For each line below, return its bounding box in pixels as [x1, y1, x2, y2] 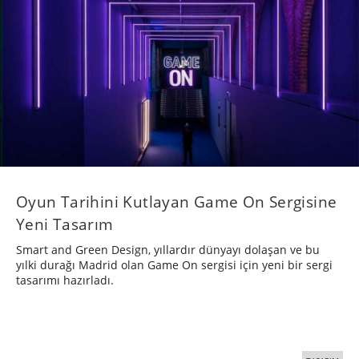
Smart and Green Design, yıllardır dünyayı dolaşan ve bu [16, 241, 320, 257]
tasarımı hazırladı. [16, 272, 114, 288]
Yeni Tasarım [16, 212, 114, 235]
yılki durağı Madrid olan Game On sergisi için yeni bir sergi [16, 256, 333, 272]
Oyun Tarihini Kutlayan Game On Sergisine [16, 190, 337, 212]
